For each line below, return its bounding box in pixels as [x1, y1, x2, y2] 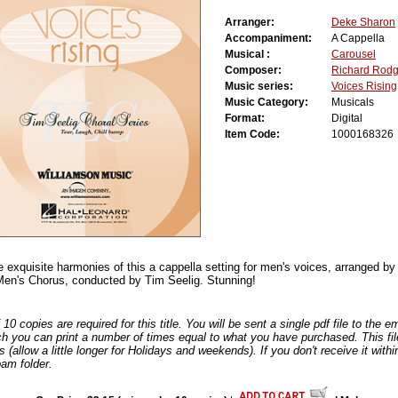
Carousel [330, 48, 376, 61]
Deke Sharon [330, 16, 395, 29]
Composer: [224, 64, 298, 77]
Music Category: [224, 96, 324, 109]
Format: [224, 112, 281, 125]
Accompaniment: [224, 32, 328, 45]
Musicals [330, 96, 374, 109]
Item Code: [224, 128, 296, 141]
